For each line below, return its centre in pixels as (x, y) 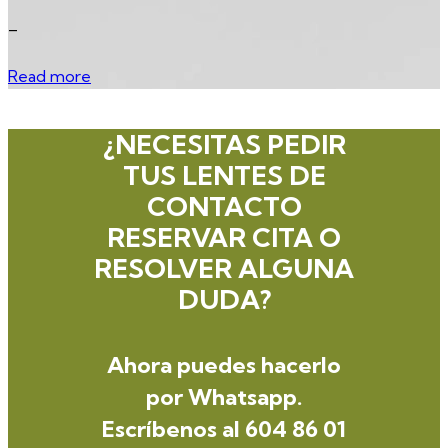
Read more (49, 76)
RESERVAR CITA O (224, 237)
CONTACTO (224, 206)
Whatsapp (242, 396)
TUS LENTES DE (224, 175)
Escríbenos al (173, 428)
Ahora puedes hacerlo (224, 364)
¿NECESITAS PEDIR (224, 144)
